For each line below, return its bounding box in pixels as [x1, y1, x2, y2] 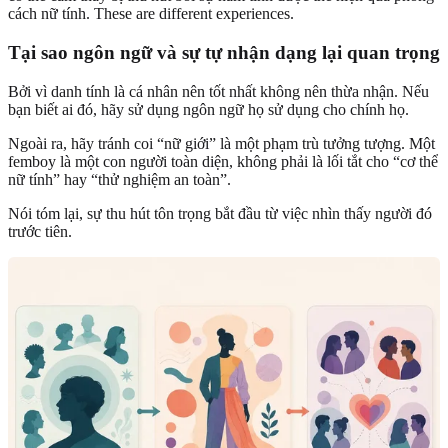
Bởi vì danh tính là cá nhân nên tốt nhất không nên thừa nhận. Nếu [8, 82, 429, 100]
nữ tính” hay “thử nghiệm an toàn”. [8, 170, 231, 188]
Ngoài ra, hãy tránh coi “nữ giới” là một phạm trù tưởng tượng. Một [8, 134, 435, 152]
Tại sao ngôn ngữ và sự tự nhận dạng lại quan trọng [8, 41, 440, 63]
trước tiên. [8, 222, 72, 240]
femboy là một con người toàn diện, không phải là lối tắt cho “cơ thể [8, 152, 438, 170]
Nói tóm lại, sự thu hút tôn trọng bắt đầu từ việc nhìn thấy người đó [8, 204, 432, 222]
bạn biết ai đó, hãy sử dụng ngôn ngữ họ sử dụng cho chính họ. [8, 100, 409, 118]
